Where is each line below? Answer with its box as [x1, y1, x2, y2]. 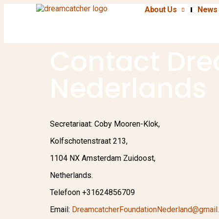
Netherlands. [50, 171, 93, 180]
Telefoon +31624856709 [50, 188, 135, 197]
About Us [145, 5, 177, 14]
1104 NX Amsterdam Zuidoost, [50, 153, 155, 163]
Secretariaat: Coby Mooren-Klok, [50, 119, 160, 129]
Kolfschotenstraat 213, [50, 136, 128, 146]
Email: [50, 205, 72, 214]
